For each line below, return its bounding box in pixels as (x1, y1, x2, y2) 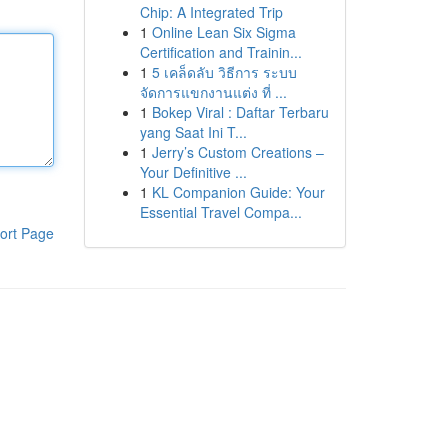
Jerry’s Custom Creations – (151, 142, 324, 162)
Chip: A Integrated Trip (139, 2, 283, 22)
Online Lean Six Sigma (151, 22, 296, 42)
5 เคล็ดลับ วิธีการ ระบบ (151, 62, 297, 82)
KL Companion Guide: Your (151, 182, 325, 202)
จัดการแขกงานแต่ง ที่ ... (139, 82, 287, 102)
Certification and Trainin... (139, 42, 302, 62)
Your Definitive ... (139, 162, 247, 182)
